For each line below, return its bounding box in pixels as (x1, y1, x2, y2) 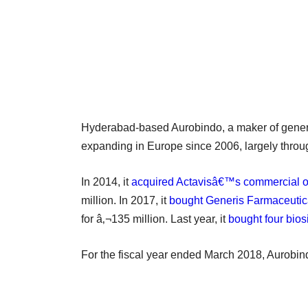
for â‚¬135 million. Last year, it (81, 212, 228, 225)
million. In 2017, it (81, 194, 169, 206)
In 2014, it (81, 175, 131, 188)
